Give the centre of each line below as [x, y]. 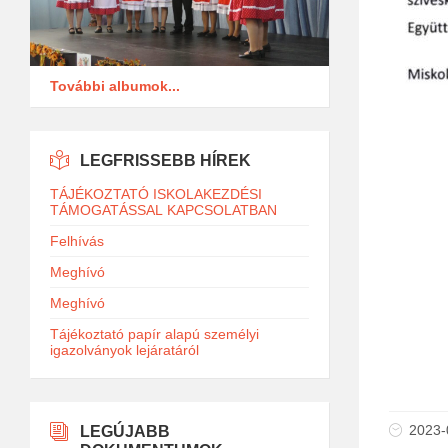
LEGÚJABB [125, 431]
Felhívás [77, 240]
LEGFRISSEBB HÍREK [165, 160]
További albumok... [115, 85]
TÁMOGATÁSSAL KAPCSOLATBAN [163, 209]
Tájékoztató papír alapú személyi [154, 333]
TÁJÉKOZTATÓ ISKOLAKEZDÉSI [156, 193]
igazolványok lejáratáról [124, 349]
